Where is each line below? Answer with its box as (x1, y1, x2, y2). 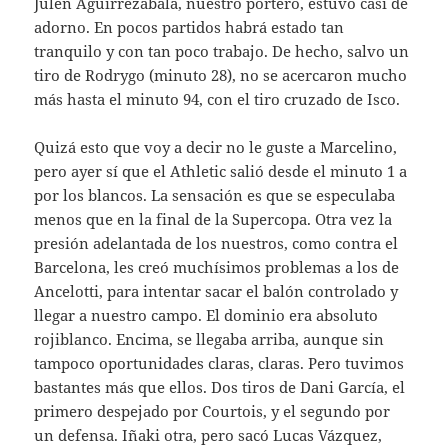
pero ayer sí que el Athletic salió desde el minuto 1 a (34, 161, 408, 182)
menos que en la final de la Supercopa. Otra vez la (34, 209, 393, 230)
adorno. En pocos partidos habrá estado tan (34, 17, 345, 38)
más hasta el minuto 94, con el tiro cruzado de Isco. (34, 89, 401, 110)
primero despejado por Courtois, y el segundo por (34, 401, 391, 422)
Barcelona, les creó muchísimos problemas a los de (34, 257, 400, 278)
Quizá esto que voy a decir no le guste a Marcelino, (34, 137, 398, 158)
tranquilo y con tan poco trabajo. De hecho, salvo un (34, 41, 410, 62)
